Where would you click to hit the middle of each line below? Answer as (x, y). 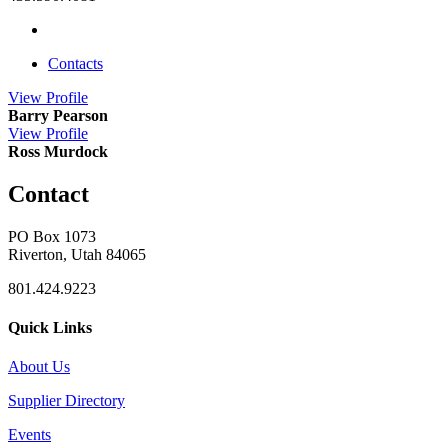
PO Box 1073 (52, 236)
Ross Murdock (58, 151)
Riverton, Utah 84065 (77, 254)
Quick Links (50, 327)
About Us (39, 367)
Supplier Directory (66, 401)
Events (29, 435)
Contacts (75, 63)
